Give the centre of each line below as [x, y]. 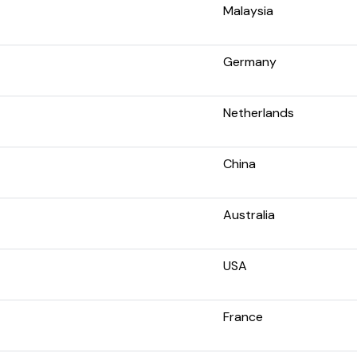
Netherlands [259, 112]
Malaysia [248, 10]
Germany [250, 61]
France [243, 316]
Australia [249, 214]
